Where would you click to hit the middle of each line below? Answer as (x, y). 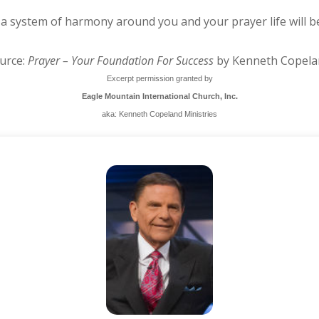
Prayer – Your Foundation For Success (121, 61)
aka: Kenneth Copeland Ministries (159, 114)
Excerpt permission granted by (159, 79)
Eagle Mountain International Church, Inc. (159, 96)
